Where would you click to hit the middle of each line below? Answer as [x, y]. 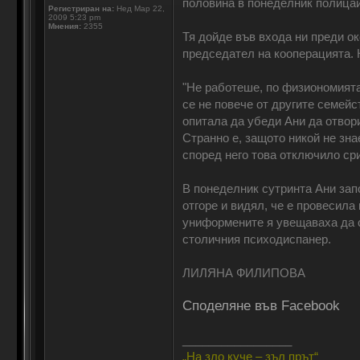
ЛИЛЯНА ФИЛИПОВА [243, 273]
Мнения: [64, 26]
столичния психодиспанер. [256, 239]
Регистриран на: [81, 8]
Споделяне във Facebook [261, 305]
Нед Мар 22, [139, 8]
